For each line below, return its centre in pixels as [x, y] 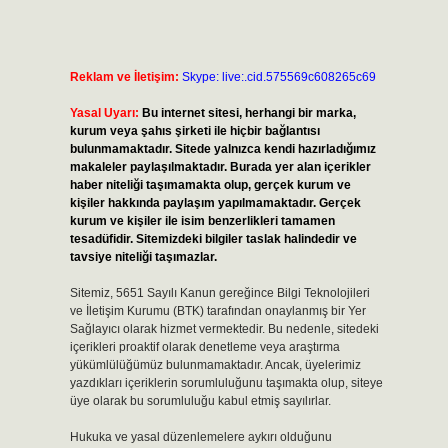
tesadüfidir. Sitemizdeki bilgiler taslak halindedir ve [213, 239]
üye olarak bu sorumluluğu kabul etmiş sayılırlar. [200, 401]
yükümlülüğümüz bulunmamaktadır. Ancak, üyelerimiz [215, 365]
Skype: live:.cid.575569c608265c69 [278, 77]
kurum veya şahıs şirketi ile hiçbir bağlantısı [194, 131]
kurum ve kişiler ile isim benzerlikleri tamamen [202, 221]
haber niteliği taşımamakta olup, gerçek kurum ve [210, 185]
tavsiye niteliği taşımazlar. [143, 257]
